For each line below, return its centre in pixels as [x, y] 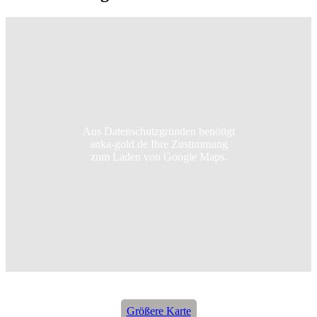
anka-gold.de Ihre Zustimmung [158, 144]
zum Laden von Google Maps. [158, 156]
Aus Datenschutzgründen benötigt [158, 131]
